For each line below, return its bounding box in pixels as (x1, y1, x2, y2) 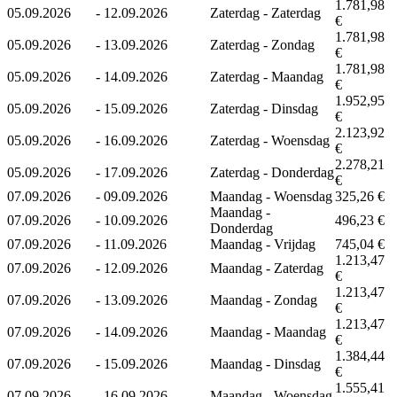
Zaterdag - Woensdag (210, 132, 330, 148)
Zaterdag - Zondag (210, 36, 315, 52)
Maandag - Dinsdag (210, 355, 321, 371)
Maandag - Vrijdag (210, 236, 315, 252)
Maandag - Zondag (210, 292, 317, 307)
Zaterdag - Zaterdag (210, 4, 321, 20)
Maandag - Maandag (210, 323, 326, 339)
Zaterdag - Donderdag (210, 164, 334, 180)
